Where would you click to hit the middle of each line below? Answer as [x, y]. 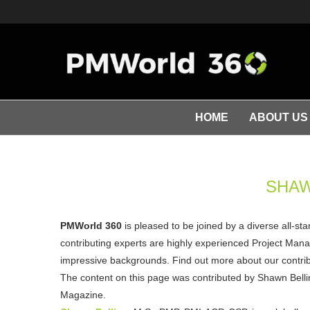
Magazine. [83, 295]
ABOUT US [278, 117]
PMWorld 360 [91, 226]
